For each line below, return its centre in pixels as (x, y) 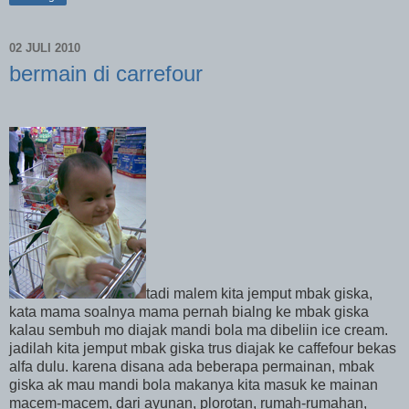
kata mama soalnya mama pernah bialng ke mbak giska (189, 311)
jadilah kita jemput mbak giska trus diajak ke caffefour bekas (203, 348)
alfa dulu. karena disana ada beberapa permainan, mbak (192, 366)
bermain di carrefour (106, 73)
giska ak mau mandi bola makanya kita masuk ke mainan (194, 384)
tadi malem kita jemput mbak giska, (259, 293)
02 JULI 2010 (45, 48)
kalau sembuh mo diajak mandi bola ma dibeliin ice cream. (199, 330)
